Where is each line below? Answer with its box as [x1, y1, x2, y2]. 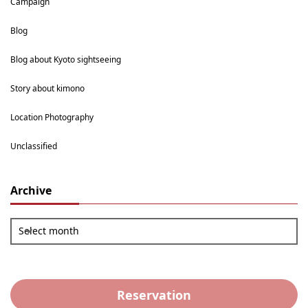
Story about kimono [10, 82, 85, 95]
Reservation [117, 287, 191, 304]
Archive [10, 183, 52, 199]
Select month [19, 224, 79, 238]
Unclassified [10, 140, 57, 153]
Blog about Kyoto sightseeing [10, 54, 121, 66]
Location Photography [10, 111, 93, 124]
